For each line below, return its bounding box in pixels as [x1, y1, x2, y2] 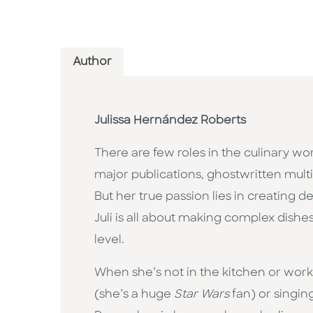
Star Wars [174, 289, 232, 301]
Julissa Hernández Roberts [94, 115, 246, 127]
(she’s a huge [94, 289, 174, 301]
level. [94, 235, 124, 247]
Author [73, 57, 112, 68]
